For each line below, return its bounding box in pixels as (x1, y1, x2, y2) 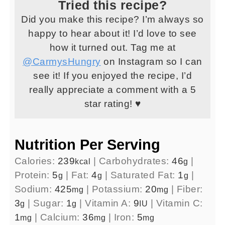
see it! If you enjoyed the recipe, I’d (33, 70, 192, 81)
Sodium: (14, 184, 55, 195)
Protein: (14, 170, 53, 181)
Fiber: (176, 184, 203, 195)
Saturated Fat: (110, 170, 178, 181)
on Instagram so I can (100, 56, 202, 67)
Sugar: (33, 198, 66, 209)
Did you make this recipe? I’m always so (21, 14, 204, 25)
